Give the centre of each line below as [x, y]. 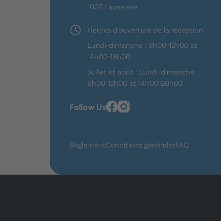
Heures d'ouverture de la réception [145, 29]
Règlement [88, 145]
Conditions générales [141, 145]
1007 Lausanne [112, 6]
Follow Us [88, 107]
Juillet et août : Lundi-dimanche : [143, 71]
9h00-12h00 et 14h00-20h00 [135, 83]
